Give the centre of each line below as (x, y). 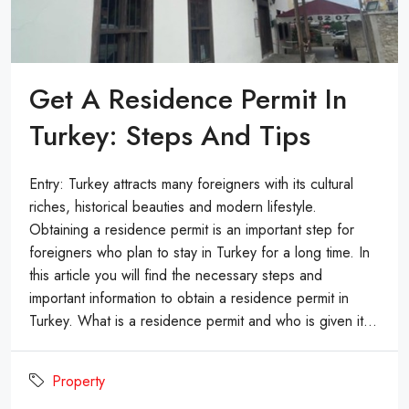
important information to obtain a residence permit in (189, 298)
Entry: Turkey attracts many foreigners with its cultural (191, 184)
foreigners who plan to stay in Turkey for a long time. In (199, 252)
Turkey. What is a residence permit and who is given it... (203, 320)
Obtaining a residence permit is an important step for (192, 229)
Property (79, 381)
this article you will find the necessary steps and (176, 275)
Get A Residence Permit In (188, 99)
